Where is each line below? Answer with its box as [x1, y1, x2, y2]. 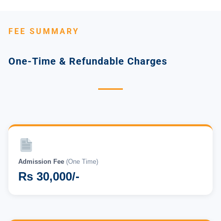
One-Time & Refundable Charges [8, 55, 167, 67]
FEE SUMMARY [8, 27, 79, 36]
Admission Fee [18, 158, 66, 166]
